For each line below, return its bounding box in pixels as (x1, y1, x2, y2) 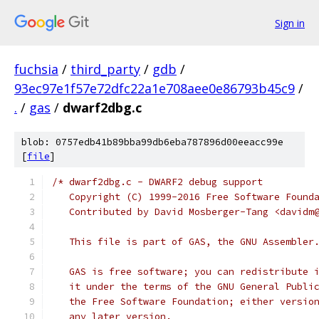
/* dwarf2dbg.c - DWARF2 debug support (52, 176, 263, 188)
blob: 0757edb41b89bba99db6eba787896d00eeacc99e (21, 136, 283, 148)
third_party (70, 61, 140, 78)
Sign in (275, 16, 305, 30)
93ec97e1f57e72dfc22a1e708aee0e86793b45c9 (14, 80, 295, 97)
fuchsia (14, 61, 58, 78)
